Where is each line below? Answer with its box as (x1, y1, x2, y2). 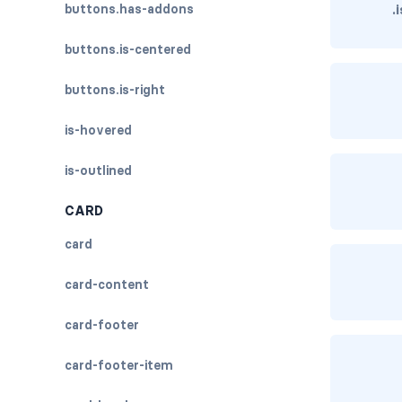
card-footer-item (65, 357, 173, 373)
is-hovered (65, 122, 132, 138)
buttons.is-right (65, 82, 165, 98)
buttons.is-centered (65, 41, 191, 57)
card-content (65, 276, 149, 293)
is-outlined (65, 162, 132, 179)
